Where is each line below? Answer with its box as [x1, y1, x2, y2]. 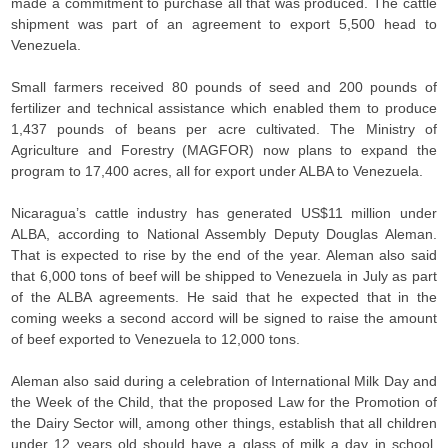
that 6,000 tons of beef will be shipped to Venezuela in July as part [11, 268, 437, 284]
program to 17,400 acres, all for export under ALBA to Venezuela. [11, 163, 424, 179]
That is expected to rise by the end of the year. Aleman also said [11, 247, 437, 263]
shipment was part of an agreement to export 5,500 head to [11, 16, 437, 32]
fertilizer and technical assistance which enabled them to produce [11, 100, 437, 116]
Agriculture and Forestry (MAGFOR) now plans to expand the [11, 142, 437, 158]
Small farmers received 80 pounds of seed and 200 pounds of [11, 79, 437, 95]
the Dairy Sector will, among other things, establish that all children [11, 415, 437, 431]
